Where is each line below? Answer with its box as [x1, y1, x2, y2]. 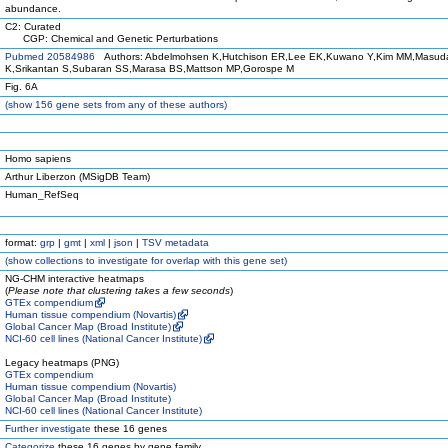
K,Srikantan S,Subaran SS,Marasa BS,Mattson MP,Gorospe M [5, 63, 294, 74]
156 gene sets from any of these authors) [32, 99, 227, 110]
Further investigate [5, 423, 91, 434]
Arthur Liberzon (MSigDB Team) [5, 171, 150, 182]
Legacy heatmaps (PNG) [5, 357, 119, 368]
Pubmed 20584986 [5, 51, 95, 62]
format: [5, 237, 40, 248]
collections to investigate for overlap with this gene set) [32, 255, 287, 266]
